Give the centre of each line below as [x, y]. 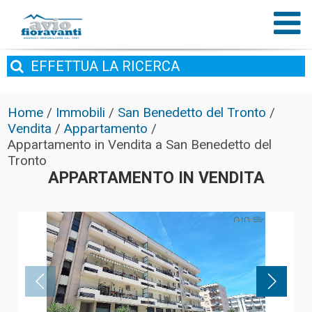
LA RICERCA [139, 66]
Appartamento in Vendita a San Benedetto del [140, 145]
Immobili [81, 112]
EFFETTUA [64, 66]
